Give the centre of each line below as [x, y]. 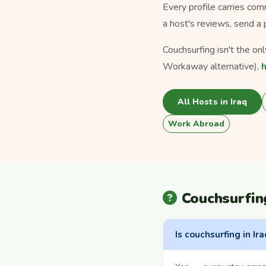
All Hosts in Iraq [212, 102]
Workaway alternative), [212, 66]
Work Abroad [196, 124]
